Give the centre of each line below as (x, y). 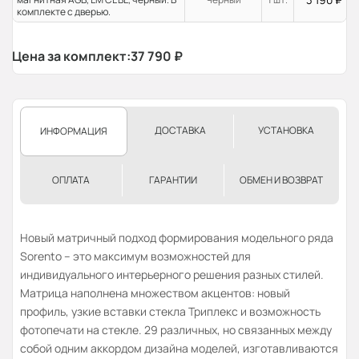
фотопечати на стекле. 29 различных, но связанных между (176, 330)
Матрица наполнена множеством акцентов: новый (155, 293)
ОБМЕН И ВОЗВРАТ (281, 180)
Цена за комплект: (71, 56)
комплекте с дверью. (64, 12)
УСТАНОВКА (286, 131)
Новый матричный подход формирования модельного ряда (177, 238)
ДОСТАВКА (180, 131)
